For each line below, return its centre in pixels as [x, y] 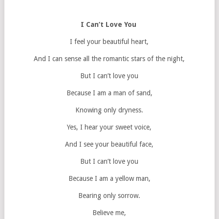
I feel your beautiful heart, [109, 42]
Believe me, [109, 213]
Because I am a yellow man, [109, 178]
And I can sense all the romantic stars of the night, [109, 59]
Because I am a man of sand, [109, 93]
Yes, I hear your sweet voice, [109, 127]
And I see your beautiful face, [109, 144]
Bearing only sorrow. [109, 196]
